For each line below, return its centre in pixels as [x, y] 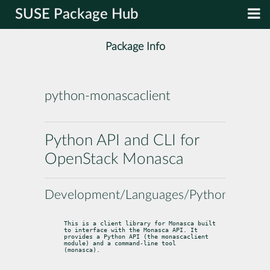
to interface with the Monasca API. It [131, 230]
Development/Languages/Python [137, 195]
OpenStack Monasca [114, 159]
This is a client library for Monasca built [140, 223]
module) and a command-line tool [120, 243]
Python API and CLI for [122, 140]
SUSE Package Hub [77, 14]
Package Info [135, 47]
